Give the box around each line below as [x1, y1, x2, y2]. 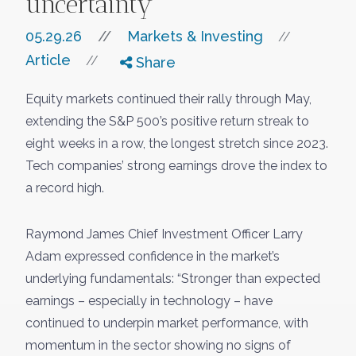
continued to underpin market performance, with [25, 315, 308, 331]
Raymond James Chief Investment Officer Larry [25, 226, 303, 242]
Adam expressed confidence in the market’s [25, 248, 280, 264]
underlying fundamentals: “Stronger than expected [25, 270, 320, 286]
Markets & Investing [127, 27, 263, 44]
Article [25, 51, 71, 68]
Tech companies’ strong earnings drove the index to [25, 157, 327, 173]
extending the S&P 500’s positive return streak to [25, 113, 309, 129]
